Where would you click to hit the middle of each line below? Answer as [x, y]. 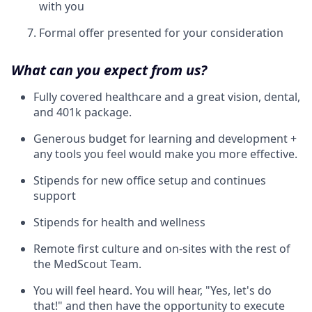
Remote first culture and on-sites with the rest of [162, 249]
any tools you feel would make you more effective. [165, 154]
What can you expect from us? [109, 70]
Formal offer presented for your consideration [161, 33]
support [55, 196]
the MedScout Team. [87, 264]
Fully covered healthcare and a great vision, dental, [167, 97]
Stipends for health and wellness [119, 222]
